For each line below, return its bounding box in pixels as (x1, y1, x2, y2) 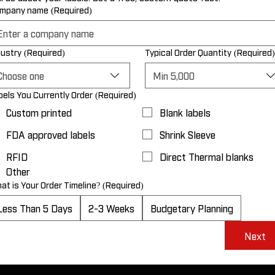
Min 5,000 (153, 69, 195, 82)
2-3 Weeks (88, 202, 135, 215)
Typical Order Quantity (145, 47, 231, 58)
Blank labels (160, 106, 211, 119)
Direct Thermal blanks (160, 150, 254, 163)
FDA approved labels (6, 128, 96, 141)
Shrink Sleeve (160, 128, 215, 141)
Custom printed (6, 106, 72, 119)
